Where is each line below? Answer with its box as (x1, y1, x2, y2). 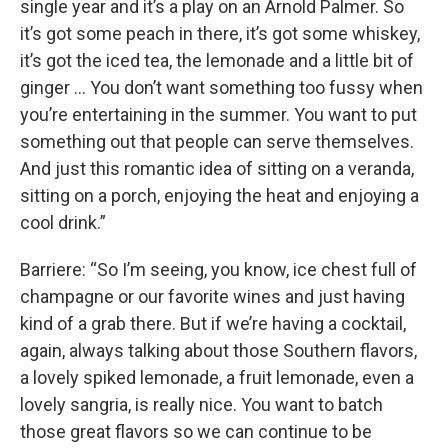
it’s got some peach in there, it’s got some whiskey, (20, 23, 420, 44)
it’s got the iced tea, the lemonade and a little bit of (20, 50, 414, 71)
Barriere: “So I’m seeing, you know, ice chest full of (20, 259, 417, 280)
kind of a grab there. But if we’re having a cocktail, (20, 313, 406, 334)
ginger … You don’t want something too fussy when (20, 77, 423, 98)
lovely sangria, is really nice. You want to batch (20, 394, 383, 415)
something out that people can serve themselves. (20, 131, 414, 152)
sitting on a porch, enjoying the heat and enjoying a (20, 185, 419, 206)
